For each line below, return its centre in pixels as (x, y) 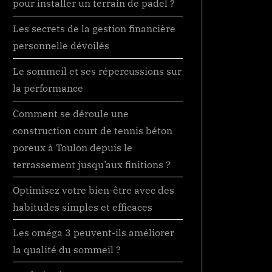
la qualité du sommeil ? (67, 249)
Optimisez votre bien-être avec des (93, 189)
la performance (48, 88)
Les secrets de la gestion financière (94, 29)
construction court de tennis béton (93, 130)
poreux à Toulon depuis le (73, 147)
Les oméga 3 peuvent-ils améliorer (93, 232)
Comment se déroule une (71, 113)
